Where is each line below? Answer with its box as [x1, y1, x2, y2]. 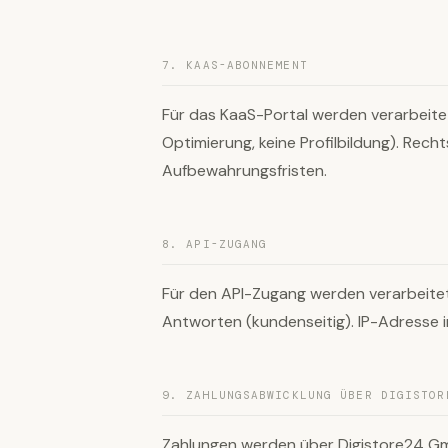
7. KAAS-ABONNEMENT [162, 58, 308, 72]
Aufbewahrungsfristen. [162, 160, 327, 181]
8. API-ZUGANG [162, 237, 268, 251]
